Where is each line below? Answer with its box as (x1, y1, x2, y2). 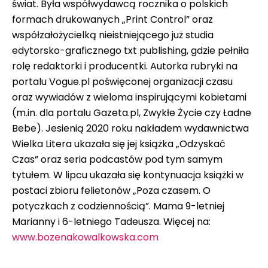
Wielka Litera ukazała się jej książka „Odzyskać (12, 136, 226, 151)
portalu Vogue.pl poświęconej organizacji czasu (12, 74, 233, 89)
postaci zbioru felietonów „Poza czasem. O (12, 183, 211, 197)
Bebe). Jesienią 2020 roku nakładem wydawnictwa (12, 121, 249, 135)
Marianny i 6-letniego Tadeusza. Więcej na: (12, 214, 211, 229)
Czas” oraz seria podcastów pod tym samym (12, 152, 223, 166)
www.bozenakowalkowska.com (12, 230, 159, 244)
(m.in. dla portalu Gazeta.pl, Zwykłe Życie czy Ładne (12, 105, 251, 120)
